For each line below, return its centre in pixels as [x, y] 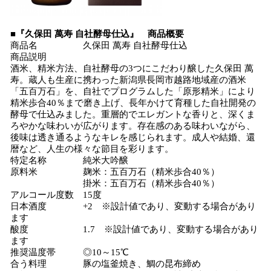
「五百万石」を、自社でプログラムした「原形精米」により [133, 91]
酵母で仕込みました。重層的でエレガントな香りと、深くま [133, 114]
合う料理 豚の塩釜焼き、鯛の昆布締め [106, 264]
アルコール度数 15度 [56, 195]
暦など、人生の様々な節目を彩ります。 [92, 149]
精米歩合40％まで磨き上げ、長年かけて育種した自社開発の [133, 103]
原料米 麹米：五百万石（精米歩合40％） [115, 172]
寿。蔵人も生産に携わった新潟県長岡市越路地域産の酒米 [128, 80]
